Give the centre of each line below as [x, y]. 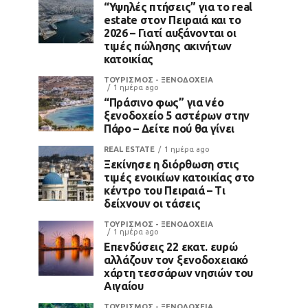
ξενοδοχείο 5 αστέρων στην [177, 115]
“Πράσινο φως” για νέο [164, 102]
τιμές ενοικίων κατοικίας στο [179, 177]
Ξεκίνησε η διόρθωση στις [172, 164]
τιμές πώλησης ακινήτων [168, 46]
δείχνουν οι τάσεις [152, 203]
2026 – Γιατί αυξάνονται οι [170, 33]
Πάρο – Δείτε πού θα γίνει [169, 128]
